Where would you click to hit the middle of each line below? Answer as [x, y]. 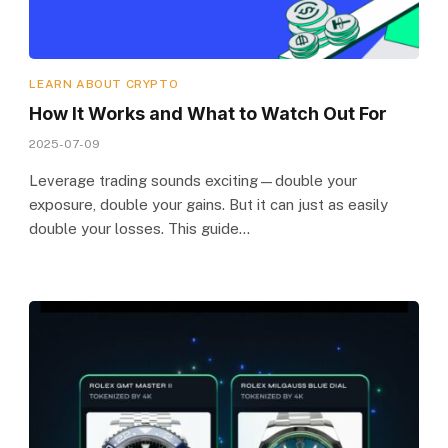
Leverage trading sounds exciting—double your [193, 180]
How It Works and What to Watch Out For [208, 113]
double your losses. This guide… [140, 228]
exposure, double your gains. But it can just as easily [209, 204]
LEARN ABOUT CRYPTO [104, 83]
